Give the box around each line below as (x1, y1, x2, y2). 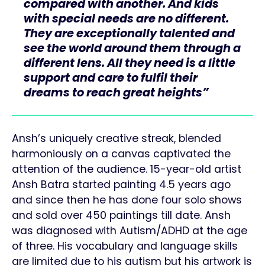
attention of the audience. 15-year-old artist (12, 162, 241, 177)
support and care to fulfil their (24, 70, 198, 86)
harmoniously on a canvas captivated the (12, 147, 231, 161)
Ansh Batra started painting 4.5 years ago (12, 177, 231, 192)
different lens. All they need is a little (24, 55, 235, 72)
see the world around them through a (24, 40, 241, 57)
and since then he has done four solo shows (12, 193, 242, 208)
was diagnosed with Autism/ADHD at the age (12, 224, 247, 238)
